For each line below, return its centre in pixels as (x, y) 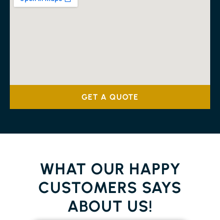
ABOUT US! (110, 206)
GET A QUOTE (110, 97)
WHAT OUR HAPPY (110, 169)
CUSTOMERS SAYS (110, 188)
